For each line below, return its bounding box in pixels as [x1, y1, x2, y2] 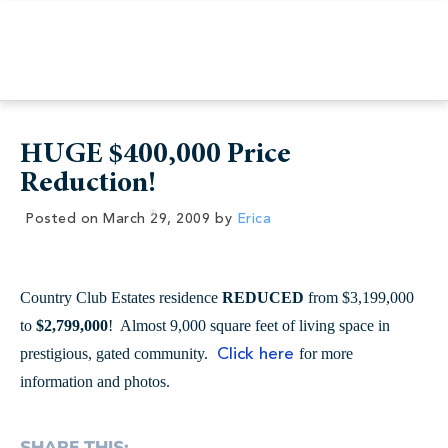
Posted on [25, 212, 99, 226]
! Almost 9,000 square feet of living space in [108, 317, 390, 334]
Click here [212, 346, 299, 363]
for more [299, 345, 353, 362]
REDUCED [222, 289, 304, 306]
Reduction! [20, 170, 156, 199]
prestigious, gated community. [20, 345, 212, 362]
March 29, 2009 [103, 212, 210, 226]
